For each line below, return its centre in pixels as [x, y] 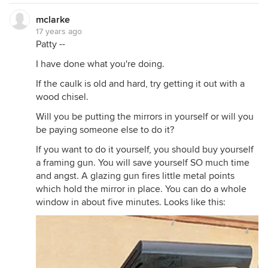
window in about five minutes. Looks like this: [131, 202]
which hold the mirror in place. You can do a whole [141, 189]
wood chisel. [62, 97]
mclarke [53, 20]
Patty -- [51, 44]
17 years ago [59, 31]
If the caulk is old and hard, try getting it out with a [140, 84]
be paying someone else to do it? [105, 130]
